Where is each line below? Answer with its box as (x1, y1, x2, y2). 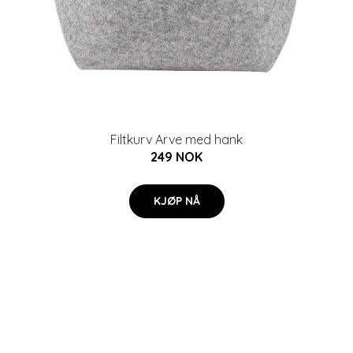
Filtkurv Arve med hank (110, 132, 243, 147)
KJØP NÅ (153, 194, 200, 208)
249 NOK (150, 149, 203, 165)
